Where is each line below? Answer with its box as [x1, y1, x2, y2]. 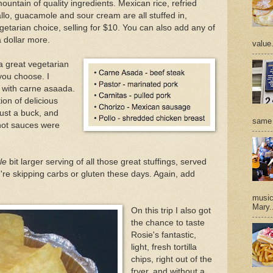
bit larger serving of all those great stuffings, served [7, 157, 207, 166]
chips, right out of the [130, 254, 212, 264]
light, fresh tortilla [130, 242, 197, 252]
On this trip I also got [130, 205, 211, 215]
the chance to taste [130, 218, 205, 227]
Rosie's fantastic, [130, 230, 196, 239]
